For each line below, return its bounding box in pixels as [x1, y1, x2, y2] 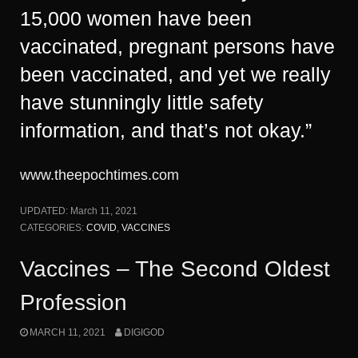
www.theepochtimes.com [20, 167, 179, 183]
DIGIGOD [123, 327, 165, 339]
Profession [20, 289, 127, 315]
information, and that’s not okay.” [20, 119, 312, 141]
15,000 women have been [20, 7, 252, 30]
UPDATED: [20, 205, 70, 217]
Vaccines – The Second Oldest [20, 256, 330, 281]
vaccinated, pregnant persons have [20, 35, 335, 58]
